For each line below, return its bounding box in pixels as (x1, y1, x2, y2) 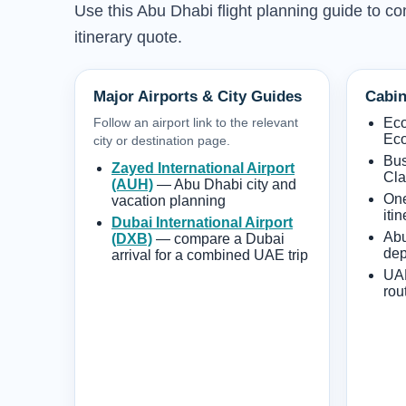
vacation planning (111, 192, 226, 208)
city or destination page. (93, 132, 230, 148)
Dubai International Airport (111, 214, 293, 230)
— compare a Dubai (152, 230, 285, 246)
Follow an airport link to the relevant (93, 114, 298, 130)
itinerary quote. (74, 27, 182, 46)
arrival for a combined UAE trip (111, 246, 308, 263)
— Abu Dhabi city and (153, 176, 296, 192)
